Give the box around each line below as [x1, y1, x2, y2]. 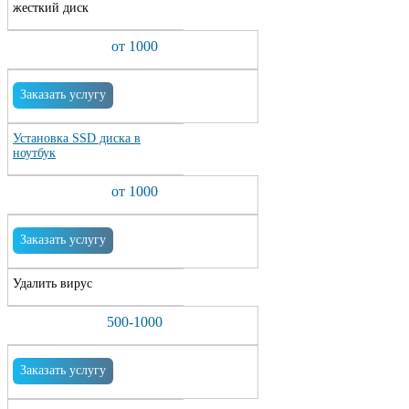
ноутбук [13, 146, 56, 160]
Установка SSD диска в [13, 131, 141, 145]
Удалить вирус [13, 277, 92, 290]
